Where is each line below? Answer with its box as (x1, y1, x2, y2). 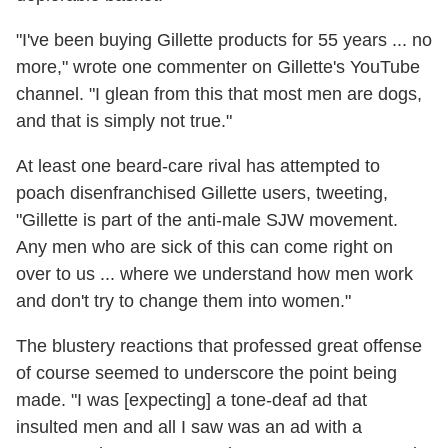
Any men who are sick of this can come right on (16, 236, 393, 257)
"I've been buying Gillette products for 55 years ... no (16, 29, 432, 50)
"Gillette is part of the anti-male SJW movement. (16, 209, 398, 230)
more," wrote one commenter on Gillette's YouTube (16, 56, 420, 77)
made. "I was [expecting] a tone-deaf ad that (16, 389, 367, 410)
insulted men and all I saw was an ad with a (16, 416, 362, 437)
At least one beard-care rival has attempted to (16, 155, 380, 176)
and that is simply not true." (16, 110, 232, 131)
